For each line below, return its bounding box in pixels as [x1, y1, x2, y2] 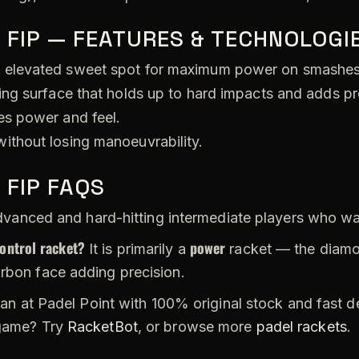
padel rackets [256, 317, 347, 335]
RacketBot [67, 317, 138, 335]
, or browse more [137, 317, 256, 335]
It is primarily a [84, 240, 190, 257]
